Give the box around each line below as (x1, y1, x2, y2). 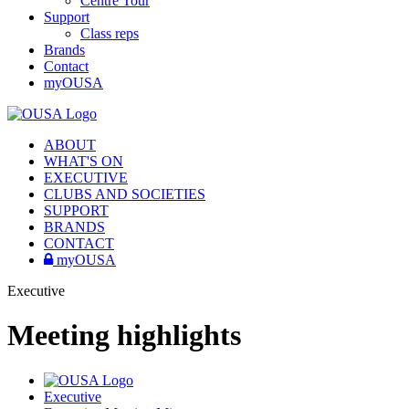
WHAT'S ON (44, 153, 123, 169)
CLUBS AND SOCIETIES (44, 186, 205, 202)
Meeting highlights (7, 319, 241, 352)
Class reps (80, 26, 139, 41)
